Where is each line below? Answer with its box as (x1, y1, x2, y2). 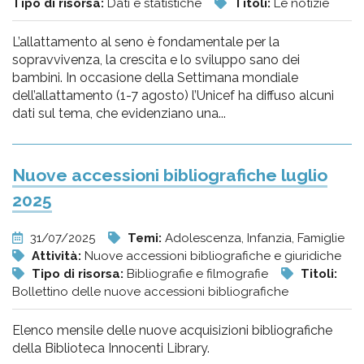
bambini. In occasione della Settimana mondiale (12, 70, 298, 85)
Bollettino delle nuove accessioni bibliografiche (12, 284, 288, 299)
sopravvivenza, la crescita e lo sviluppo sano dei (12, 52, 300, 67)
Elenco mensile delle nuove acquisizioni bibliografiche (12, 323, 332, 338)
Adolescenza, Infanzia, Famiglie (165, 231, 344, 245)
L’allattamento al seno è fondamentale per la (12, 34, 279, 50)
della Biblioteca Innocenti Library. (12, 340, 210, 356)
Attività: (32, 249, 84, 263)
